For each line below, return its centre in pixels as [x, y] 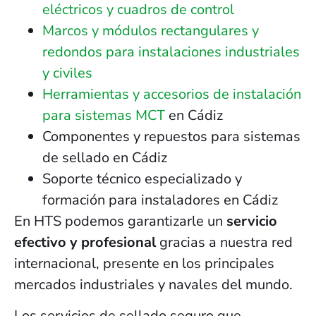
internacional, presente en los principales [144, 263]
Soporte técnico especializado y [142, 178]
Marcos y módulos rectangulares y [151, 30]
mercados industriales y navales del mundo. [153, 284]
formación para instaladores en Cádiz [160, 200]
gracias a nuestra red [224, 242]
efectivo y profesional [85, 242]
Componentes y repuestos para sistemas [171, 136]
